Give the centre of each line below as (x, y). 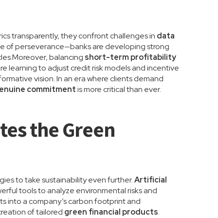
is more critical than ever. (119, 89)
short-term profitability (131, 57)
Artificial (151, 180)
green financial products (111, 212)
